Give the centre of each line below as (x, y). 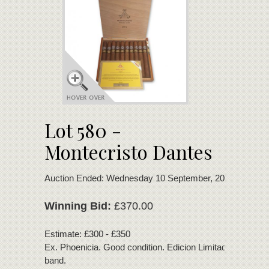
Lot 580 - (83, 130)
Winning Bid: (78, 206)
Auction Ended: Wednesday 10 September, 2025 (139, 178)
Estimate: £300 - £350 (87, 234)
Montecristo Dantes (128, 151)
